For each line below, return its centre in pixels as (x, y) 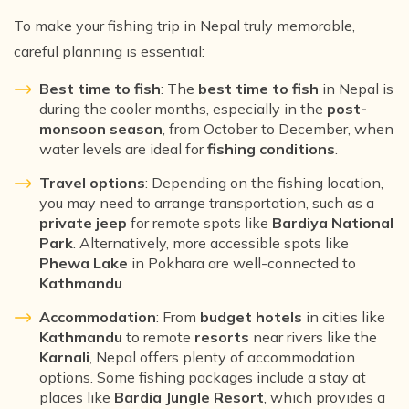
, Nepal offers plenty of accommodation (222, 357)
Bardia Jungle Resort (189, 397)
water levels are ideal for (123, 148)
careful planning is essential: (109, 51)
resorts (222, 336)
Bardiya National (333, 222)
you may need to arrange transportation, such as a (207, 202)
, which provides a (325, 397)
